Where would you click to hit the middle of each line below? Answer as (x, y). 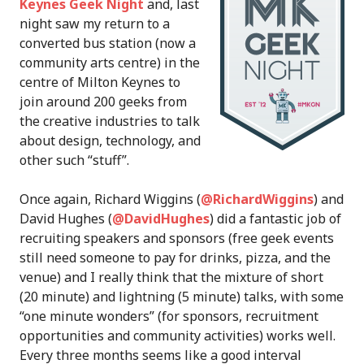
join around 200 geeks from (103, 102)
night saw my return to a (95, 24)
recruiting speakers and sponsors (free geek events (177, 238)
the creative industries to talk (110, 121)
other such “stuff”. (74, 160)
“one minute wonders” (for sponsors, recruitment (169, 316)
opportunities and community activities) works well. (178, 336)
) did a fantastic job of (275, 219)
